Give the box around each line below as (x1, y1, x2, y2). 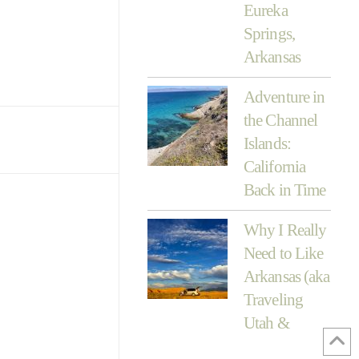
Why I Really (243, 220, 327, 240)
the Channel (243, 110, 318, 130)
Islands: (243, 133, 291, 153)
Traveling (243, 289, 304, 309)
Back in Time (243, 179, 326, 200)
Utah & (243, 313, 289, 333)
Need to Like (243, 243, 324, 263)
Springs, (243, 23, 295, 43)
